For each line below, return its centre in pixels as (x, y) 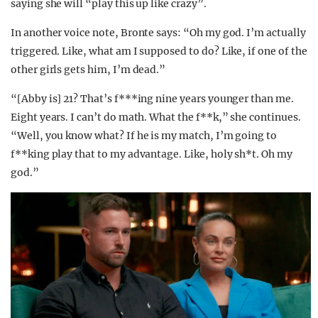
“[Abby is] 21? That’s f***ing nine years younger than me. (152, 98)
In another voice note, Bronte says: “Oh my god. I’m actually (158, 32)
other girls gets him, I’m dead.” (88, 69)
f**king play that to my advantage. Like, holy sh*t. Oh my (152, 154)
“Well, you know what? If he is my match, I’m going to (144, 135)
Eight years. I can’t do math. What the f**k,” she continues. (156, 117)
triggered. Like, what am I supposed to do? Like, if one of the (159, 51)
